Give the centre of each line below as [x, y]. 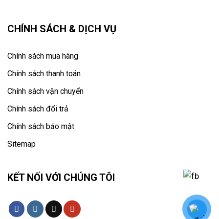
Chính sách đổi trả [38, 109]
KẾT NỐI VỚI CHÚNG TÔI [61, 178]
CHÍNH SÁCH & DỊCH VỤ [62, 29]
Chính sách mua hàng [43, 56]
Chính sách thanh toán [44, 73]
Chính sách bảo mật [41, 126]
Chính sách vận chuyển [45, 91]
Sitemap [22, 144]
